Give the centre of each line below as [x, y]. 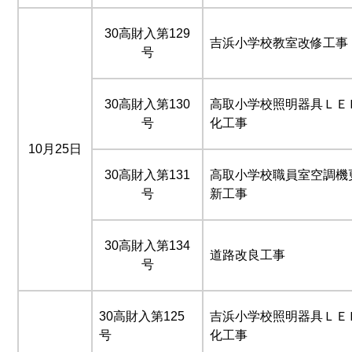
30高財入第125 [142, 316]
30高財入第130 [147, 104]
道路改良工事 [247, 255]
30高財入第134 [147, 245]
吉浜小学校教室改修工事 [279, 42]
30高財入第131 [147, 174]
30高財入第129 [147, 33]
